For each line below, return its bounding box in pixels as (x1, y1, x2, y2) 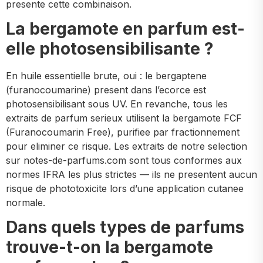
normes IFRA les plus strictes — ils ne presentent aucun (6, 168, 257, 181)
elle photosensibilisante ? (6, 39, 214, 59)
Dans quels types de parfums (6, 217, 244, 238)
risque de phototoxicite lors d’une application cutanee (6, 183, 244, 195)
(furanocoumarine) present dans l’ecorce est (6, 84, 206, 96)
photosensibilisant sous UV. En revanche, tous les (6, 98, 228, 110)
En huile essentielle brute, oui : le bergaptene (6, 70, 207, 82)
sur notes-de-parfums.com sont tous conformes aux (6, 154, 242, 167)
